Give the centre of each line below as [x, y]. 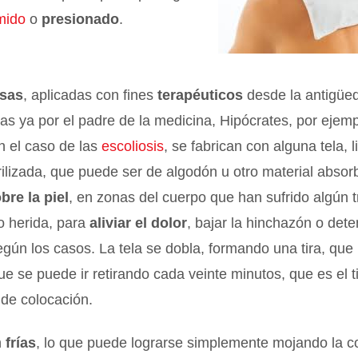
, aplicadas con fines [91, 95]
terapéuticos [201, 95]
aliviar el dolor [139, 223]
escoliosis [133, 147]
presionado [81, 19]
